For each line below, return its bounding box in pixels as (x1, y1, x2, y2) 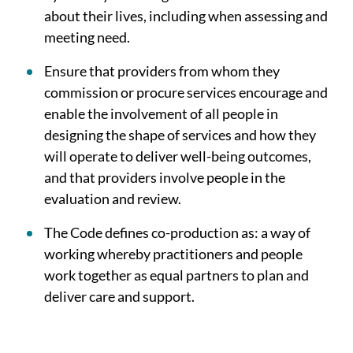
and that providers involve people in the (44, 169, 285, 186)
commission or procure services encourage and (44, 84, 328, 101)
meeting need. (44, 28, 130, 46)
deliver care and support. (44, 288, 195, 305)
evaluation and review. (44, 190, 181, 207)
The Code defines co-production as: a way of (44, 224, 310, 241)
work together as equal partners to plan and (44, 266, 309, 284)
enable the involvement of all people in (44, 105, 278, 122)
